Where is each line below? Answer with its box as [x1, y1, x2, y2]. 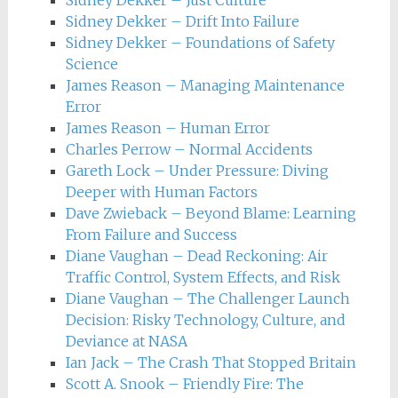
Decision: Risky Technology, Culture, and [65, 311, 346, 329]
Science [65, 55, 118, 73]
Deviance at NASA [65, 332, 187, 350]
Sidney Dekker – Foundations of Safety [65, 34, 335, 52]
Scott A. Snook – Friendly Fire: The [65, 375, 304, 393]
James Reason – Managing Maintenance [65, 76, 345, 94]
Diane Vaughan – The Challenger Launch [65, 290, 350, 307]
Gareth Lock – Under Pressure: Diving [65, 162, 329, 179]
